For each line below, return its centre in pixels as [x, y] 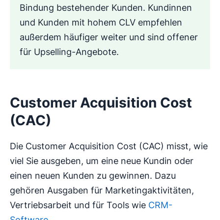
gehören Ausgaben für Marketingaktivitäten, [102, 190]
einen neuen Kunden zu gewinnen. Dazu [93, 175]
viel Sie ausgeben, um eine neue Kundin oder [102, 161]
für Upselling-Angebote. [69, 52]
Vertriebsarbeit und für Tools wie [79, 205]
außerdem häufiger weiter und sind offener [109, 37]
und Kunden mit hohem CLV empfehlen [101, 22]
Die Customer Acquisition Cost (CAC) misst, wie [109, 146]
